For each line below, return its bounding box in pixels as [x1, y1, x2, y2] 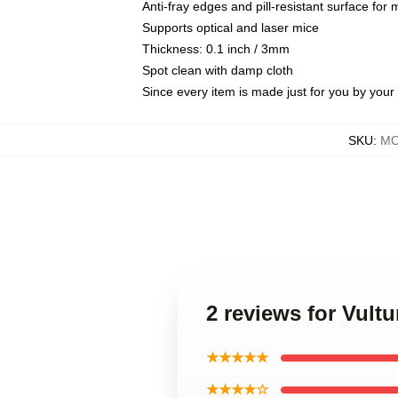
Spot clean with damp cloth [142, 63, 293, 77]
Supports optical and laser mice [142, 20, 319, 35]
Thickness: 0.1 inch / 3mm [142, 42, 290, 56]
